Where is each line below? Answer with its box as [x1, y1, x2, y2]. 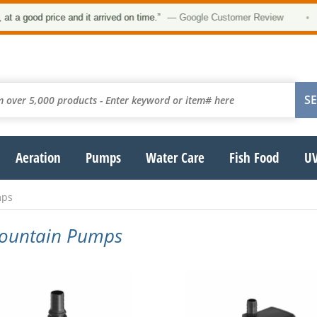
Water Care [146, 148, 205, 167]
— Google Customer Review [149, 12, 265, 23]
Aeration [15, 148, 61, 167]
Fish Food [229, 148, 279, 167]
